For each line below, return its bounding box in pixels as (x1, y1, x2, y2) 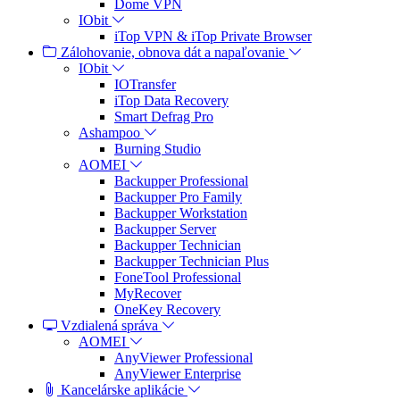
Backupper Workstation (114, 205, 247, 221)
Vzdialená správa (57, 318, 162, 334)
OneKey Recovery (114, 302, 221, 318)
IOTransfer (114, 77, 176, 93)
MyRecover (114, 286, 181, 302)
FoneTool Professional (114, 270, 241, 286)
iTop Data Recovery (114, 93, 229, 109)
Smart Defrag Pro (114, 109, 213, 125)
